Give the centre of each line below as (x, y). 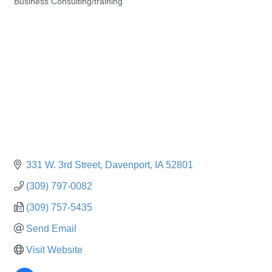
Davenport (127, 165)
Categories (33, 10)
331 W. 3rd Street (63, 165)
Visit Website (54, 250)
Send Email (51, 228)
